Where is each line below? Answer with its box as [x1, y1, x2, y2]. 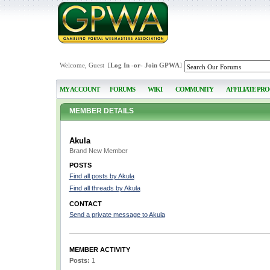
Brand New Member [69, 147, 128, 154]
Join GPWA [144, 61, 180, 69]
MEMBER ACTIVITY [69, 246, 130, 253]
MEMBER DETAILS [69, 107, 134, 115]
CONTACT [69, 200, 102, 207]
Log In [110, 61, 130, 69]
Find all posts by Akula [69, 172, 134, 180]
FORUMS [109, 86, 135, 93]
